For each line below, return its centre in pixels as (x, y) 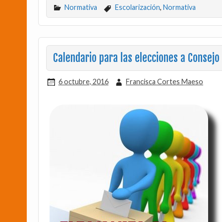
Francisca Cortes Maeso (164, 81)
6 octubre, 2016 (83, 81)
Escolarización (137, 7)
